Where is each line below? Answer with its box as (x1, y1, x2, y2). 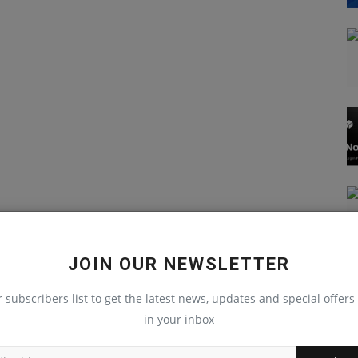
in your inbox (144, 312, 214, 327)
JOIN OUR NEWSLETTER (68, 254, 290, 274)
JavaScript (71, 341, 112, 354)
